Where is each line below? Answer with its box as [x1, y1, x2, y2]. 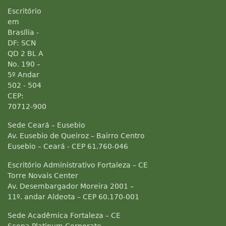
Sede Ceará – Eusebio [8, 121, 85, 129]
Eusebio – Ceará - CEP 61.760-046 [8, 142, 128, 150]
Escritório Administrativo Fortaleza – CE [8, 161, 148, 169]
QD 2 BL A [8, 49, 43, 58]
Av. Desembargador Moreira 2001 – [8, 182, 134, 190]
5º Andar [8, 71, 39, 79]
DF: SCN [8, 39, 36, 47]
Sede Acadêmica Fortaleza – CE [8, 211, 121, 219]
